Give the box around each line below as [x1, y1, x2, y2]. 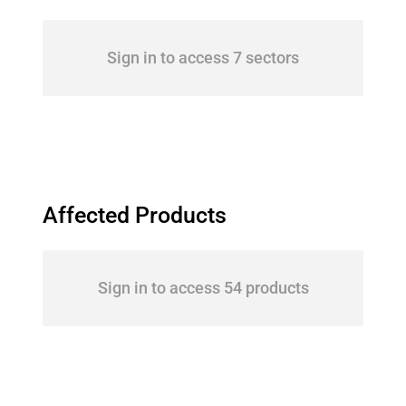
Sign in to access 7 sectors [107, 48, 299, 67]
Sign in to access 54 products [97, 278, 309, 297]
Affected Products [43, 202, 227, 228]
